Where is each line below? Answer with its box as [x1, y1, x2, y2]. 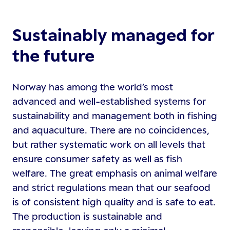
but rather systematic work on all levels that [12, 139, 205, 150]
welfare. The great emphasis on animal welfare [12, 167, 217, 179]
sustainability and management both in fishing [12, 110, 217, 122]
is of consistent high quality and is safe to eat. [12, 196, 216, 208]
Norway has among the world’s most [12, 81, 173, 93]
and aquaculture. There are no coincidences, [12, 124, 209, 136]
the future [12, 45, 94, 66]
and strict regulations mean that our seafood [12, 182, 210, 194]
